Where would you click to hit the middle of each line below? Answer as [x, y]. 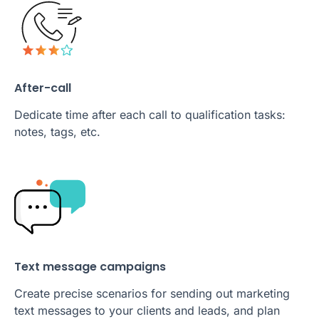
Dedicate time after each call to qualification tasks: [150, 115]
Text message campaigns [90, 267]
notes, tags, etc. [57, 132]
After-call [43, 88]
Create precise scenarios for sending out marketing [152, 294]
